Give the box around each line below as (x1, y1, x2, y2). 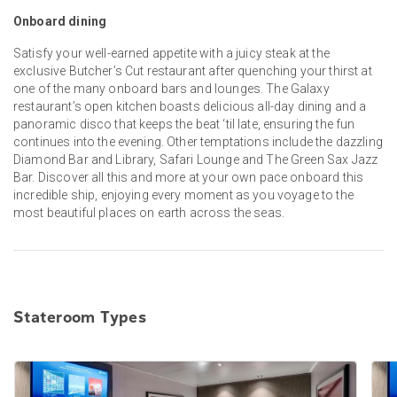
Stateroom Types (13, 311, 147, 328)
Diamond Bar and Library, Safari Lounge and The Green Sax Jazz (13, 152, 378, 167)
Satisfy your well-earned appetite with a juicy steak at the (13, 45, 330, 60)
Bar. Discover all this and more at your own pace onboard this (13, 169, 364, 184)
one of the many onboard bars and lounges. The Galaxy (13, 81, 330, 96)
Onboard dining (13, 13, 107, 28)
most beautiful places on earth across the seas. (13, 205, 285, 220)
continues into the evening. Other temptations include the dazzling (13, 134, 383, 149)
